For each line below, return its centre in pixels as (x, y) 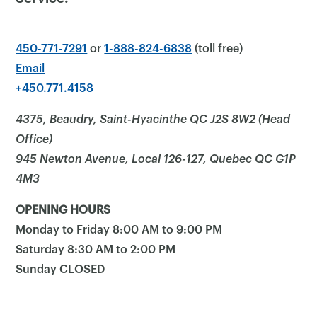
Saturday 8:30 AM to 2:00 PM (96, 249)
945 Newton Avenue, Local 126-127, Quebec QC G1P (156, 159)
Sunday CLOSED (60, 269)
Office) (34, 139)
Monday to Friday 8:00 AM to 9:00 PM (119, 230)
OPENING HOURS (63, 210)
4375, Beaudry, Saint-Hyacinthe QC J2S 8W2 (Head (153, 119)
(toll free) (218, 48)
